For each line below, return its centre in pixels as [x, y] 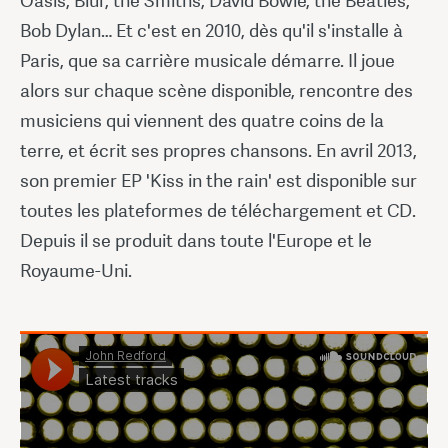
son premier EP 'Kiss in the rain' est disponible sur [218, 180]
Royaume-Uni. [76, 270]
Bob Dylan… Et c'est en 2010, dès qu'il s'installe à [211, 30]
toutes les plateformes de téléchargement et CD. [218, 210]
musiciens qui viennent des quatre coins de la [202, 120]
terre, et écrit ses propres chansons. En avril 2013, [218, 150]
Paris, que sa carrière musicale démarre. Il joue [207, 60]
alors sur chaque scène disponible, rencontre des [216, 90]
